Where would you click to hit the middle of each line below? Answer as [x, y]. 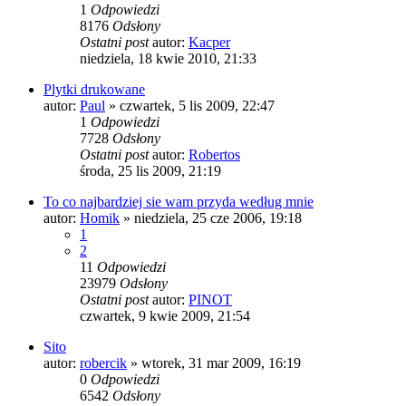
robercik [103, 362]
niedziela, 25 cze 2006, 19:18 [218, 217]
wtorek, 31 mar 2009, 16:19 [221, 362]
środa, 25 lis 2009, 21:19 [150, 170]
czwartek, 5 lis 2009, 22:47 [197, 105]
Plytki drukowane [94, 89]
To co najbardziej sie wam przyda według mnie [179, 201]
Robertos [214, 154]
